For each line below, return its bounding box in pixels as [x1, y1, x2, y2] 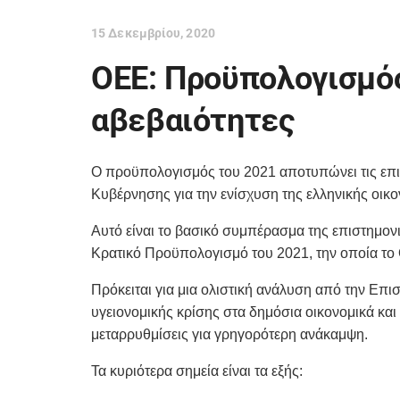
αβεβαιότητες [91, 102, 296, 139]
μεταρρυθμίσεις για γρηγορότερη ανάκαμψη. [91, 327, 368, 342]
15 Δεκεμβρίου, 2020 [91, 26, 215, 40]
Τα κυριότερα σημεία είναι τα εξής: [91, 363, 303, 379]
